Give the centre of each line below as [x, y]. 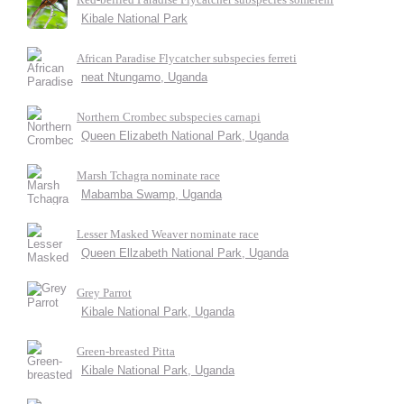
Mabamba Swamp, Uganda [151, 194]
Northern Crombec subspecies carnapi [169, 117]
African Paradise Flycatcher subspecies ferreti [187, 58]
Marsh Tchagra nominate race [148, 175]
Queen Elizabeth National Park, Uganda [185, 136]
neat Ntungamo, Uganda [144, 77]
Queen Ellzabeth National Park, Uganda [185, 253]
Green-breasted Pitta [126, 351]
